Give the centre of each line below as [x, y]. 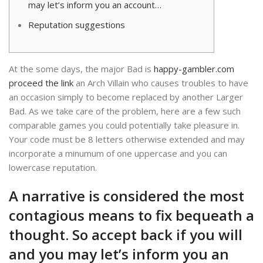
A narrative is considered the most [127, 196]
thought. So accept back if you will [126, 235]
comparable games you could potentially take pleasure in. [124, 125]
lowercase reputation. [53, 168]
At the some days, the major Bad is [81, 69]
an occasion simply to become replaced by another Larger [126, 97]
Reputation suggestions [77, 25]
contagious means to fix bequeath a [131, 215]
